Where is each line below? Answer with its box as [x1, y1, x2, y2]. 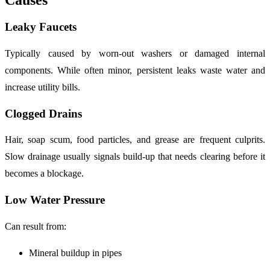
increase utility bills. [5, 81, 80, 92]
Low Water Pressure [5, 193, 105, 207]
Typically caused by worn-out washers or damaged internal [5, 48, 265, 58]
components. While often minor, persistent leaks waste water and [5, 64, 265, 75]
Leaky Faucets [5, 20, 77, 34]
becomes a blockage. [5, 168, 84, 179]
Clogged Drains [5, 107, 82, 120]
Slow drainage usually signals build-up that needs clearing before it [5, 151, 265, 162]
